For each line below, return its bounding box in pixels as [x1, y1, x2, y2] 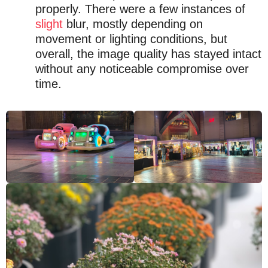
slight [35, 17, 63, 31]
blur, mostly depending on [62, 17, 203, 31]
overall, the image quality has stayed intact [35, 47, 261, 60]
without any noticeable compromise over [35, 62, 249, 75]
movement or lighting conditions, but [35, 32, 227, 45]
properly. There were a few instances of [35, 2, 245, 16]
